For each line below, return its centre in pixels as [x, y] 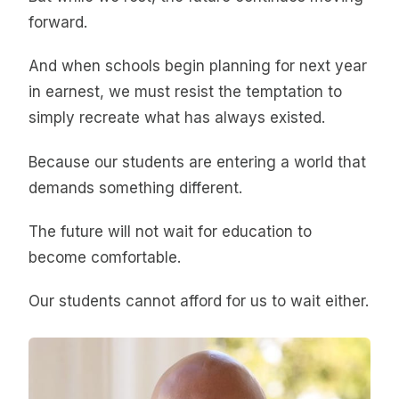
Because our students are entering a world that [197, 162]
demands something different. [135, 187]
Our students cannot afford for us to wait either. [199, 301]
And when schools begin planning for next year [198, 66]
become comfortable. [105, 258]
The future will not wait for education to [170, 232]
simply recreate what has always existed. [177, 118]
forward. [58, 22]
